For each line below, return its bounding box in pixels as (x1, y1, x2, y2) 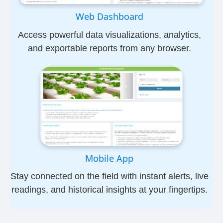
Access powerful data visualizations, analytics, (17, 29, 201, 40)
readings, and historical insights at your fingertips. (11, 184, 208, 195)
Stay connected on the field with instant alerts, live (10, 171, 209, 181)
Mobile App (85, 152, 134, 164)
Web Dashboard (75, 10, 143, 23)
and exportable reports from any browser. (27, 43, 191, 53)
